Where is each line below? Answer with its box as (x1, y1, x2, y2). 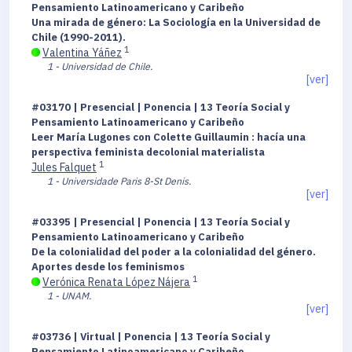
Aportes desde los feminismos (31, 260, 185, 274)
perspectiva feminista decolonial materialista (31, 145, 267, 159)
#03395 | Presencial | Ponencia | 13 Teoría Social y (31, 215, 290, 229)
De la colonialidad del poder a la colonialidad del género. (31, 245, 316, 259)
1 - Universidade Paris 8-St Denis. (47, 174, 191, 188)
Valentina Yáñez (42, 46, 122, 60)
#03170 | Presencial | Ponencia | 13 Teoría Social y (31, 101, 290, 115)
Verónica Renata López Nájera (42, 275, 190, 290)
